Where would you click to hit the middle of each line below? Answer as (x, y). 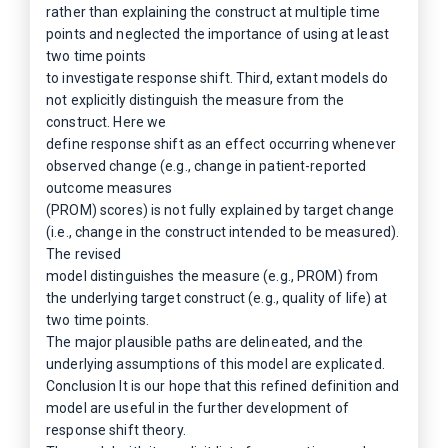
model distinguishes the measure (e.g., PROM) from (212, 276)
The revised (84, 254)
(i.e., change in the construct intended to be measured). (223, 232)
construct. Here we (106, 122)
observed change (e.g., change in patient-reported (206, 166)
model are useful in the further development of (197, 408)
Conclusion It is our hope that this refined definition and (223, 386)
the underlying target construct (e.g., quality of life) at (217, 298)
